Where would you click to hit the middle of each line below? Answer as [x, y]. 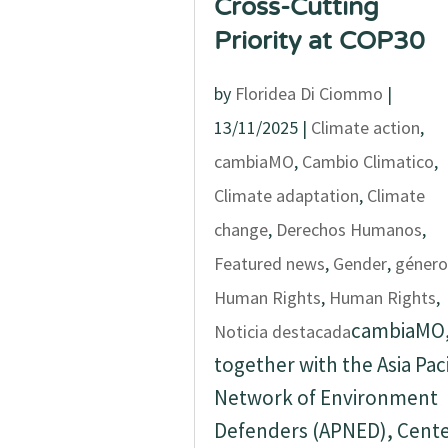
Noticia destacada [282, 331]
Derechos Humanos [348, 229]
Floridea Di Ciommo [308, 93]
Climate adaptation [286, 195]
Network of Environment [325, 397]
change [240, 229]
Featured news [269, 263]
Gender [359, 263]
